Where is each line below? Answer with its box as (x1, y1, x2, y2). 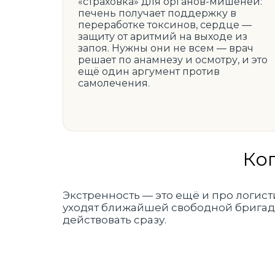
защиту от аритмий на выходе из (78, 31, 247, 42)
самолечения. (78, 77, 150, 89)
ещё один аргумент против (78, 66, 220, 77)
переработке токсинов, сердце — (78, 19, 252, 31)
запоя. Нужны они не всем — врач (78, 42, 254, 54)
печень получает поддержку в (78, 7, 236, 19)
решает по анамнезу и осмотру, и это (78, 54, 268, 66)
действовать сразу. (63, 214, 166, 226)
